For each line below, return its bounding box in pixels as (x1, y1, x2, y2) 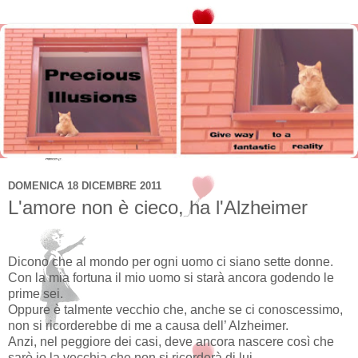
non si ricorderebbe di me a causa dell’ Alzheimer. (8, 318, 288, 332)
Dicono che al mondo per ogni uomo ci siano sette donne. (8, 254, 333, 268)
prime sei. (8, 286, 63, 300)
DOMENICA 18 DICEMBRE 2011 (8, 179, 161, 192)
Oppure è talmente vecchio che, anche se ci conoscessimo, (8, 302, 343, 316)
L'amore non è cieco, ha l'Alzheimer (8, 197, 308, 218)
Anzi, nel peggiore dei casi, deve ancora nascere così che (8, 334, 334, 348)
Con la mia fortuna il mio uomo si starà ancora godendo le (8, 270, 334, 284)
